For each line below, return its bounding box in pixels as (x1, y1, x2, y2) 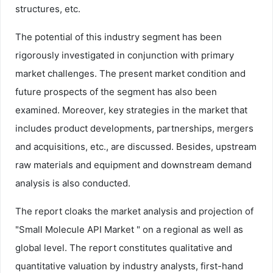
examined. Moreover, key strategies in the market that (15, 104, 247, 116)
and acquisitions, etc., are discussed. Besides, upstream (15, 140, 257, 152)
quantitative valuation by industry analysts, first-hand (15, 260, 243, 272)
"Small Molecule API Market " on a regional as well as (15, 223, 243, 235)
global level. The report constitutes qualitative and (15, 241, 232, 253)
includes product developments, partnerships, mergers (15, 122, 253, 134)
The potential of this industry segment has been (15, 30, 222, 43)
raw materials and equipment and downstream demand (15, 158, 252, 171)
